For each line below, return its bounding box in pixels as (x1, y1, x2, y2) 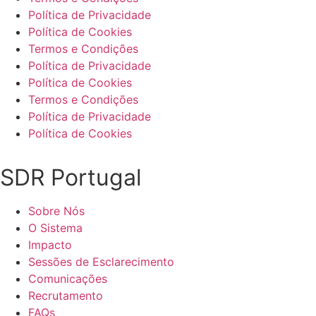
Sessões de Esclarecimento (28, 254, 174, 269)
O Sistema (28, 220, 83, 235)
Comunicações (28, 271, 107, 286)
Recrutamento (28, 288, 103, 303)
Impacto (28, 237, 72, 252)
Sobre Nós (28, 203, 85, 218)
